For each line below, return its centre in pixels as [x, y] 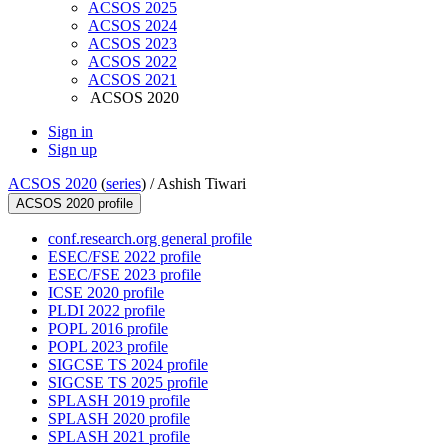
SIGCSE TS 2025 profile [128, 383]
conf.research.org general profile [150, 239]
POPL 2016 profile [108, 329]
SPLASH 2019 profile [119, 401]
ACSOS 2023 [132, 44]
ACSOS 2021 [132, 80]
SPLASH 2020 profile [119, 419]
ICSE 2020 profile [106, 293]
